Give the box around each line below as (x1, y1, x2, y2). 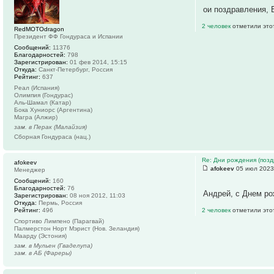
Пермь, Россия (37, 199, 82, 206)
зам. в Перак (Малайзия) (14, 123, 87, 130)
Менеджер (14, 166, 45, 173)
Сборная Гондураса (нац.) (14, 133, 91, 140)
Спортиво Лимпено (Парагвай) (14, 217, 104, 224)
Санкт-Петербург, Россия (37, 65, 113, 73)
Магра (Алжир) (14, 113, 57, 120)
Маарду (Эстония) (14, 232, 67, 239)
